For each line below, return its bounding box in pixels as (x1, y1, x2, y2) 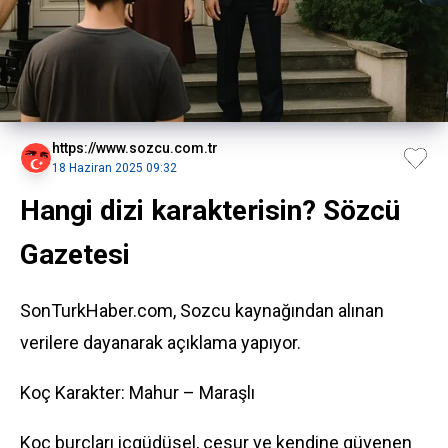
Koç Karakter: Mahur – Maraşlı (20, 382, 255, 403)
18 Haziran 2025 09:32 (52, 161, 177, 175)
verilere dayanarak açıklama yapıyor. (20, 332, 301, 353)
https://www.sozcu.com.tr (52, 140, 218, 156)
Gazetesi (20, 238, 130, 271)
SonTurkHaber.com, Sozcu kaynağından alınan (20, 300, 384, 321)
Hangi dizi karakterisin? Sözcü (20, 194, 400, 227)
